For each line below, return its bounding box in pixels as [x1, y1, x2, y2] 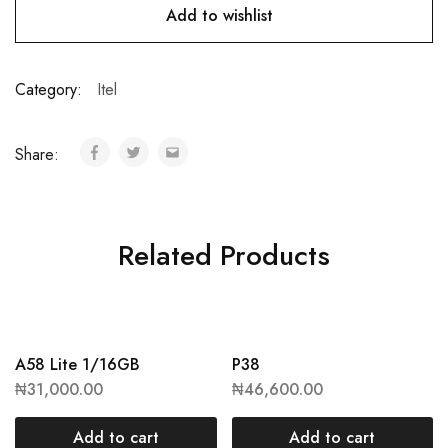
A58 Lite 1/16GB [15, 353, 140, 376]
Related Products [118, 235, 330, 276]
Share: [15, 143, 64, 166]
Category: [15, 78, 82, 101]
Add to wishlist [165, 4, 273, 27]
